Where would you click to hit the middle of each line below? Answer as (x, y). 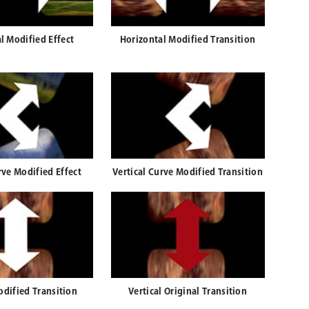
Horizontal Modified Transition (188, 40)
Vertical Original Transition (188, 292)
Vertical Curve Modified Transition (188, 173)
